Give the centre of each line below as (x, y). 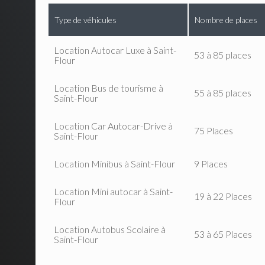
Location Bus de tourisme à (108, 88)
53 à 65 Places (223, 234)
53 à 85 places (222, 55)
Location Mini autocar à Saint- (113, 192)
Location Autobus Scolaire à (109, 230)
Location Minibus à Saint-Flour (114, 164)
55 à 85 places (222, 93)
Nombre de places (226, 20)
